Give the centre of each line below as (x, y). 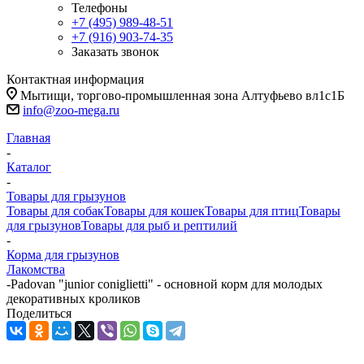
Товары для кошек (154, 211)
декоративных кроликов (74, 299)
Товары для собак (55, 211)
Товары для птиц (252, 211)
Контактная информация (75, 79)
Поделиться (39, 313)
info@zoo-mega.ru (71, 110)
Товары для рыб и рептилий (159, 225)
